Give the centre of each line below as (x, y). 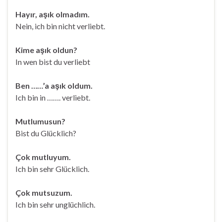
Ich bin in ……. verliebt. (53, 97)
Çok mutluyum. (43, 157)
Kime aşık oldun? (46, 50)
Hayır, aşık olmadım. (53, 14)
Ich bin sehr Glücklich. (52, 169)
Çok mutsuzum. (44, 193)
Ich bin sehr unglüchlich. (55, 204)
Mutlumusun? (40, 121)
